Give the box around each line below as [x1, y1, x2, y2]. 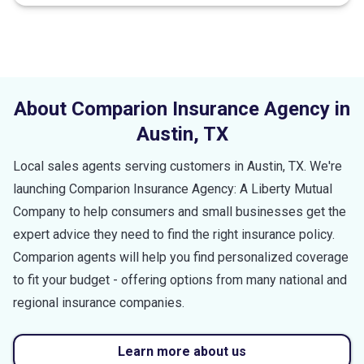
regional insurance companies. [13, 294, 184, 310]
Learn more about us [118, 343, 246, 359]
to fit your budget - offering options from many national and [13, 271, 347, 288]
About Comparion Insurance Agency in [14, 97, 350, 120]
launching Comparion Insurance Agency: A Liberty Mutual [13, 180, 332, 197]
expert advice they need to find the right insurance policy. [13, 226, 335, 242]
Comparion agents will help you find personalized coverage [13, 249, 349, 265]
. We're [304, 158, 342, 174]
